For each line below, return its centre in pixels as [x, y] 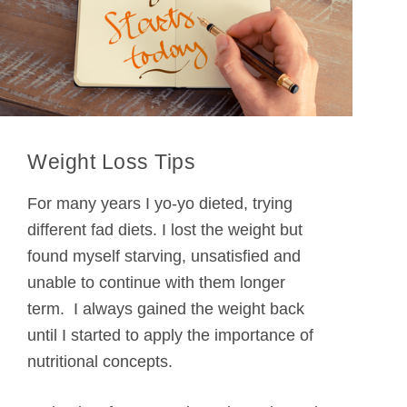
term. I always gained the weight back [166, 308]
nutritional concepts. [100, 361]
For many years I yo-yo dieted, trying [160, 203]
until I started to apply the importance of [170, 335]
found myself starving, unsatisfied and [164, 256]
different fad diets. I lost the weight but [165, 229]
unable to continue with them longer [156, 282]
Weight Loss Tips [111, 162]
